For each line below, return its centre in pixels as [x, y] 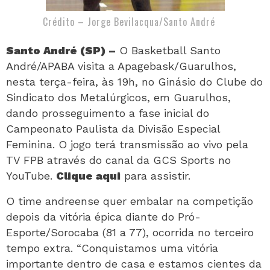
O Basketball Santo [168, 50]
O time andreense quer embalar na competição [130, 201]
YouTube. [31, 176]
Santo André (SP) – [61, 50]
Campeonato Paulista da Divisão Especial [113, 129]
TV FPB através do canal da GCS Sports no [118, 160]
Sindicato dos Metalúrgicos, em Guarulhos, [118, 97]
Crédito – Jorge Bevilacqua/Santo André [129, 22]
